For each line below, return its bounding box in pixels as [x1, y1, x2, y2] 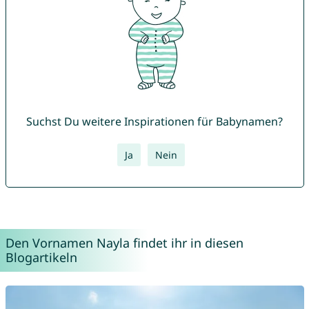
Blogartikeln [5, 249, 77, 266]
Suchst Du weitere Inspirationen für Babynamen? [26, 114, 283, 130]
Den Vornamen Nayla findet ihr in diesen [5, 235, 243, 252]
